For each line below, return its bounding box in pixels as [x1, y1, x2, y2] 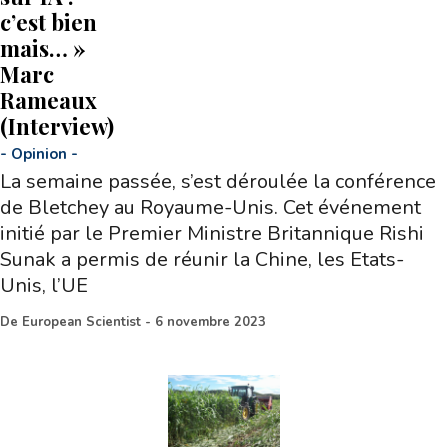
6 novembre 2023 [155, 313, 266, 332]
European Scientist [22, 313, 141, 332]
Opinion [11, 144, 67, 165]
